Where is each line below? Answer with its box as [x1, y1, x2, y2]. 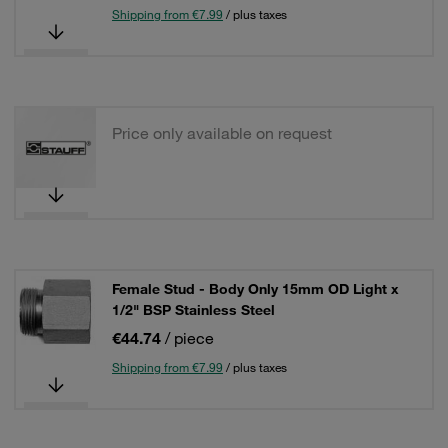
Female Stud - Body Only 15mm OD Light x [112, 280, 399, 298]
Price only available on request [112, 123, 332, 143]
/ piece [165, 328, 214, 348]
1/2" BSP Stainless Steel [112, 301, 275, 319]
